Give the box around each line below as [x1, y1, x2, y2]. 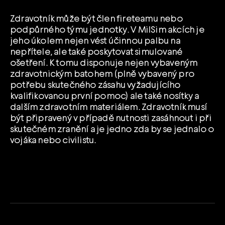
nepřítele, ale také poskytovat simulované [10, 47, 183, 57]
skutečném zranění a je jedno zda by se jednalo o [10, 124, 214, 134]
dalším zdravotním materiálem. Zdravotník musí [10, 102, 207, 112]
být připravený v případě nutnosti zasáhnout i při [10, 113, 211, 123]
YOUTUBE [39, 15, 81, 26]
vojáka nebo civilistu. [10, 135, 96, 145]
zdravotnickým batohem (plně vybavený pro [10, 69, 195, 79]
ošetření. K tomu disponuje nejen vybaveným [10, 58, 198, 68]
